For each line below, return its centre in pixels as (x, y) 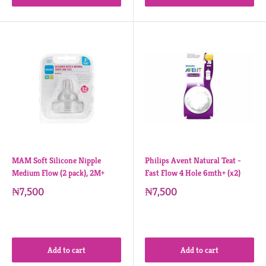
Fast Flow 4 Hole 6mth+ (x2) (193, 173)
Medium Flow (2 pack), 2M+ (58, 173)
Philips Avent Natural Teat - (193, 160)
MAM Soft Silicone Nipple (56, 160)
